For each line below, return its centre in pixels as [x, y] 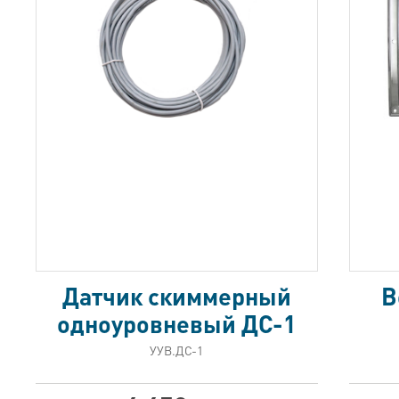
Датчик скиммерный [176, 296]
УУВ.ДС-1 [177, 350]
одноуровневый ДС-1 [176, 323]
